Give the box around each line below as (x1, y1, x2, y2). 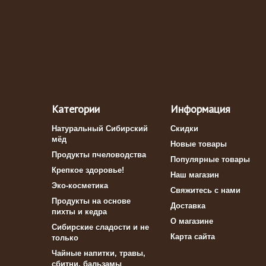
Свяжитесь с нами (170, 186, 240, 195)
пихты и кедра (52, 207, 107, 216)
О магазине (170, 217, 213, 226)
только (52, 233, 78, 242)
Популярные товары (170, 155, 250, 164)
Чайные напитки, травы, (52, 249, 145, 258)
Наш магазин (170, 170, 219, 179)
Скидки (170, 124, 198, 133)
